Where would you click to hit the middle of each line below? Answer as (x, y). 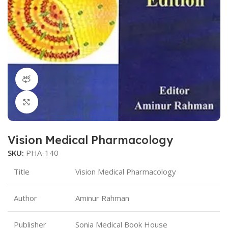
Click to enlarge (65, 102)
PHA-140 (42, 153)
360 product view (68, 79)
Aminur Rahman (102, 198)
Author (25, 198)
